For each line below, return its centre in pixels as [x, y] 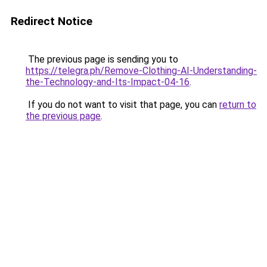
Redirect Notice [52, 21]
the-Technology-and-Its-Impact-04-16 [108, 82]
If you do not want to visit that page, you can [122, 105]
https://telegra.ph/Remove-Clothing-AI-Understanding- [141, 71]
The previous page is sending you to [102, 59]
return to [238, 105]
